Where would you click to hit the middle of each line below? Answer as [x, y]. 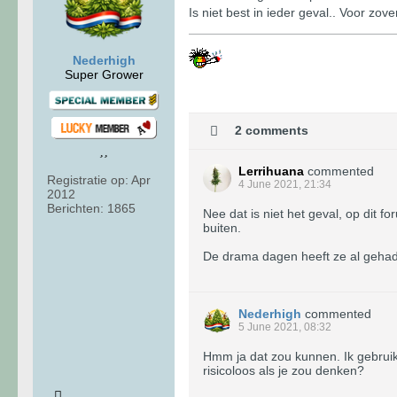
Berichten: [75, 209]
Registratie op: [88, 180]
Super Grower [104, 74]
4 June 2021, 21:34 [285, 184]
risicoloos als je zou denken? [284, 370]
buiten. [222, 227]
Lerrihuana [271, 171]
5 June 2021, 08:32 [285, 327]
